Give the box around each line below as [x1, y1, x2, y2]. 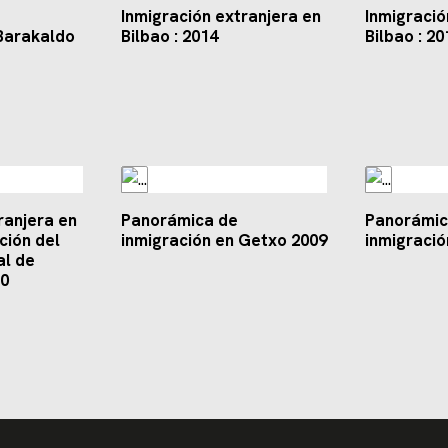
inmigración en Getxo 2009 [120, 229, 327, 252]
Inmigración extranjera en [120, 5, 321, 28]
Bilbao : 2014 [120, 25, 218, 48]
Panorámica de [120, 209, 238, 232]
